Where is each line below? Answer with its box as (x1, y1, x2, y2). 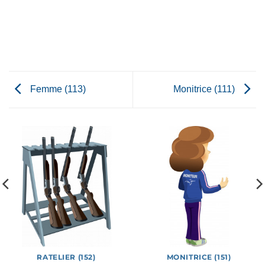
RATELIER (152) (37, 253, 96, 261)
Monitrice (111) (173, 83, 237, 94)
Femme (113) (28, 83, 86, 94)
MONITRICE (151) (166, 253, 231, 261)
